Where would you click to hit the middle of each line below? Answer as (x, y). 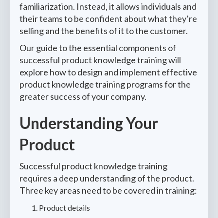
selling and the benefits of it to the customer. (105, 31)
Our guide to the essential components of (98, 48)
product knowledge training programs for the (105, 84)
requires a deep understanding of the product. (107, 178)
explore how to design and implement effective (108, 72)
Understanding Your (89, 123)
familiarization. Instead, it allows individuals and (108, 6)
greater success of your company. (83, 96)
